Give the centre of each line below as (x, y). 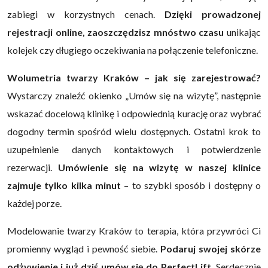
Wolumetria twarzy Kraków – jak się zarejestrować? (134, 77)
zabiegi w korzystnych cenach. (86, 14)
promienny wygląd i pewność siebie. (82, 248)
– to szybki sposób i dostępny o (193, 185)
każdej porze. (34, 203)
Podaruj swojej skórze (209, 248)
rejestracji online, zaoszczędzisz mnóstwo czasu (116, 32)
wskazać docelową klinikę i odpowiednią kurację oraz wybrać (134, 113)
